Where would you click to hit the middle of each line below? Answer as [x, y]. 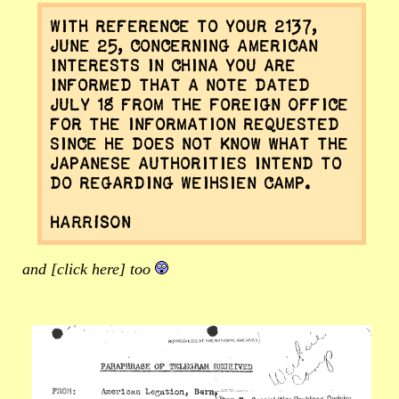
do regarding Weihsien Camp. [182, 182]
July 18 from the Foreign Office [200, 104]
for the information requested [196, 123]
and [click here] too [89, 269]
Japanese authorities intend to [197, 163]
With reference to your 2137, [185, 25]
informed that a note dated [181, 84]
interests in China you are [174, 65]
